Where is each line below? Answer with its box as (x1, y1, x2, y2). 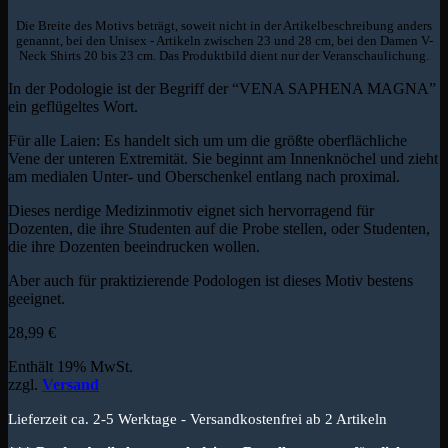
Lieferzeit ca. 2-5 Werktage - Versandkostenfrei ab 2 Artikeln (8, 409, 387, 427)
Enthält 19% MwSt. (8, 357, 133, 375)
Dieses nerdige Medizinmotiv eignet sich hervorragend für (8, 201, 374, 219)
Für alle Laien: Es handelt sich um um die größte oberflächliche (8, 131, 407, 149)
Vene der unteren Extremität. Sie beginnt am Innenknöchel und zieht (8, 149, 438, 167)
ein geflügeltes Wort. (8, 97, 138, 115)
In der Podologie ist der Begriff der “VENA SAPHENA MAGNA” (8, 79, 436, 97)
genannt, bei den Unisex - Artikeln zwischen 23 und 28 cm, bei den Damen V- (15, 33, 433, 48)
